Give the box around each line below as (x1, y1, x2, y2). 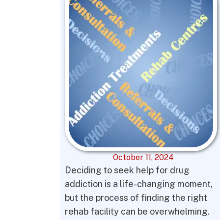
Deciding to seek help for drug (65, 165, 190, 175)
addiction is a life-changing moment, (65, 179, 213, 189)
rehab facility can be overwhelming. (65, 206, 210, 217)
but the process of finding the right (65, 192, 207, 203)
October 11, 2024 (113, 153, 174, 162)
